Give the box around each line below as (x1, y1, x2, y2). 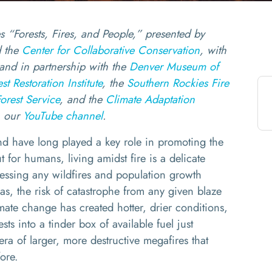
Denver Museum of (129, 58, 219, 75)
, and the (59, 91, 106, 107)
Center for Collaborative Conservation (22, 42, 200, 58)
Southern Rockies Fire (127, 75, 229, 91)
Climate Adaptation (106, 91, 195, 107)
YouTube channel (23, 107, 103, 124)
